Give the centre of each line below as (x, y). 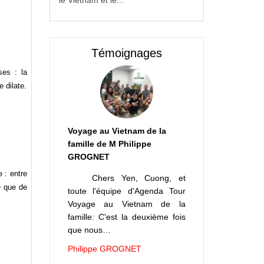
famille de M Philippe (109, 143)
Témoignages (126, 53)
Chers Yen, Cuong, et (135, 178)
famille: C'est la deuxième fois (126, 217)
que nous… (89, 230)
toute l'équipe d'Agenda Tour (126, 191)
